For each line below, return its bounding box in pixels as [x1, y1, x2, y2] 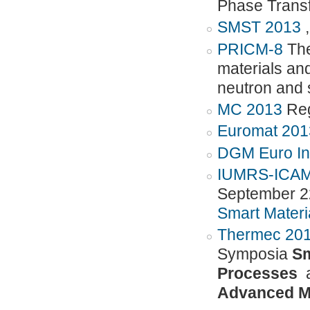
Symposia [217, 246, 292, 264]
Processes [217, 265, 306, 283]
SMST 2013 [217, 19, 305, 37]
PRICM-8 [217, 40, 283, 58]
